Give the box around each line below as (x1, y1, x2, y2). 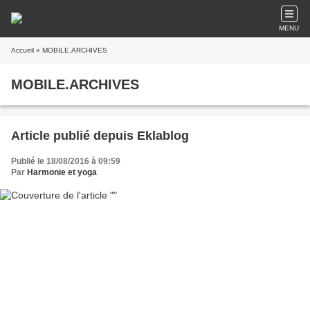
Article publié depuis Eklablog (137, 129, 189, 143)
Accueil (11, 46, 34, 54)
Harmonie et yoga (27, 167, 97, 177)
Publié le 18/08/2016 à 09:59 (11, 156, 120, 166)
